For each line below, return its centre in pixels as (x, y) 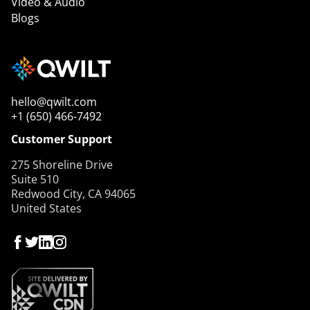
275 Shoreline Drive (62, 164)
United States (46, 208)
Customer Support (62, 139)
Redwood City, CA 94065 (73, 193)
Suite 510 (35, 179)
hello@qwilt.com (54, 101)
